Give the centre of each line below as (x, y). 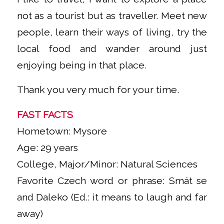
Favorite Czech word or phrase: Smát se (112, 181)
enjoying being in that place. (81, 65)
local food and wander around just (112, 48)
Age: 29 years (47, 148)
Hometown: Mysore (62, 131)
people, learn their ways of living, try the (112, 32)
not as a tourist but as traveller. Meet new (112, 15)
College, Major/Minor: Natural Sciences (107, 164)
